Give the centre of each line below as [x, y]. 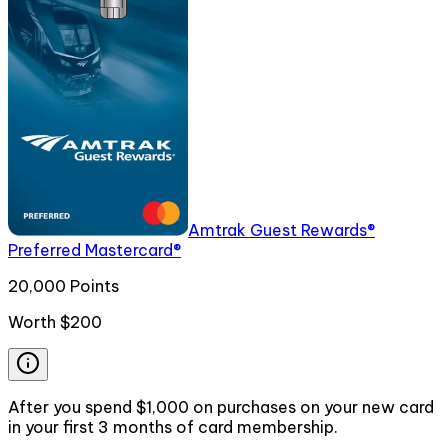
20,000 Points [63, 285]
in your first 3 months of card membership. [173, 426]
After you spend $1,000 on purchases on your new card [221, 406]
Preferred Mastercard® [94, 249]
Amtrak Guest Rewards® [281, 229]
